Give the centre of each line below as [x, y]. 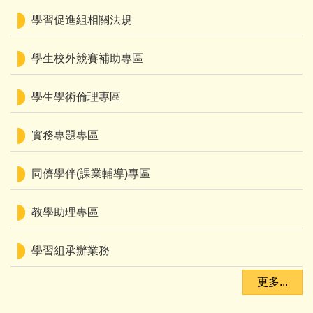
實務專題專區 [65, 135]
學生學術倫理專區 [76, 97]
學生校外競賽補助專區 [87, 58]
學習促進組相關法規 [82, 20]
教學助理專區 [65, 212]
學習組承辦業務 [71, 250]
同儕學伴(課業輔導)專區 [91, 174]
